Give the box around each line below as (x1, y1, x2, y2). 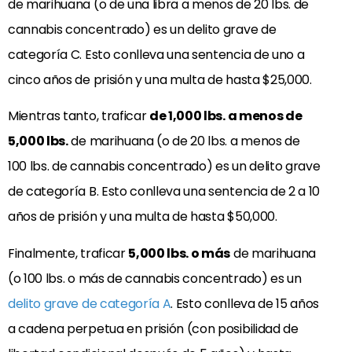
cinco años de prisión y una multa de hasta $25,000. (8, 70, 312, 89)
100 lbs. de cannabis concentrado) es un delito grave (8, 157, 321, 176)
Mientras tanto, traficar (8, 107, 149, 126)
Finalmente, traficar (8, 244, 129, 262)
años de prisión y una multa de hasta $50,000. (8, 207, 277, 226)
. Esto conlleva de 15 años (170, 294, 320, 313)
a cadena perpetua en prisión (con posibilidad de (8, 319, 299, 338)
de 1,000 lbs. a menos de (149, 107, 302, 126)
